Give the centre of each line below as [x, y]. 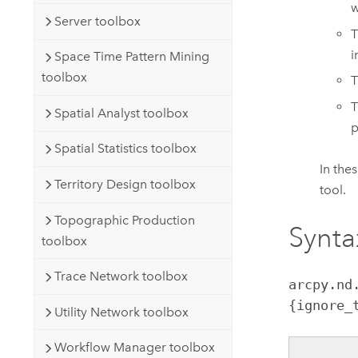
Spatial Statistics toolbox [125, 149]
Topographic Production [124, 220]
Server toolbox [97, 21]
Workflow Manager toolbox [134, 348]
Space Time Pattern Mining [131, 57]
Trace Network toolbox [121, 276]
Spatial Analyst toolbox [121, 113]
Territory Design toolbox [125, 184]
